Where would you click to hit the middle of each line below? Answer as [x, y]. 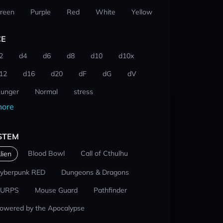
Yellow [142, 12]
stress [83, 92]
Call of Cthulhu [104, 153]
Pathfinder [110, 190]
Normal [46, 92]
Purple [41, 12]
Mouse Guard [56, 190]
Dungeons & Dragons [95, 172]
